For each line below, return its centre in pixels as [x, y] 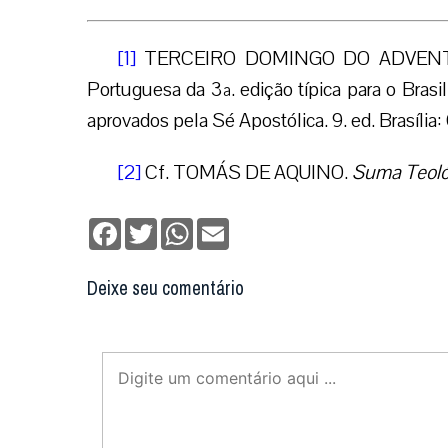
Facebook [152, 226]
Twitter [179, 226]
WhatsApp [226, 226]
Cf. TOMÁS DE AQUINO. [246, 173]
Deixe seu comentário [165, 289]
